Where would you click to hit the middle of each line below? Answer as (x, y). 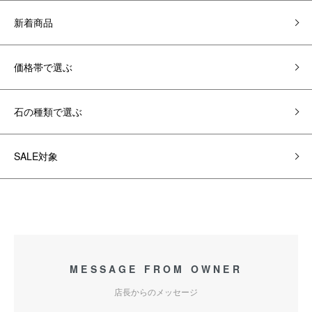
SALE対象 (36, 156)
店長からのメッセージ (156, 292)
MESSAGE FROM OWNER (156, 269)
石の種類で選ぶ (48, 112)
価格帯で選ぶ (43, 67)
